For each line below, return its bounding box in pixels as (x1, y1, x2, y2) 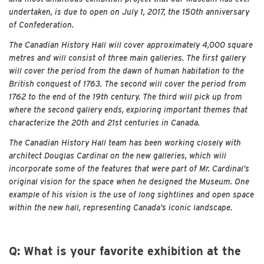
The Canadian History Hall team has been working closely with (9, 137, 241, 147)
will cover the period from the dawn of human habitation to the (9, 65, 244, 75)
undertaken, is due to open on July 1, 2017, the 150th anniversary (9, 6, 249, 16)
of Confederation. (9, 19, 74, 29)
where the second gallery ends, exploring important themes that (9, 104, 247, 114)
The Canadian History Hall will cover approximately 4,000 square (9, 39, 253, 49)
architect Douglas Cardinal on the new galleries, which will (9, 150, 226, 160)
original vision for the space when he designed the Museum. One (9, 176, 249, 186)
